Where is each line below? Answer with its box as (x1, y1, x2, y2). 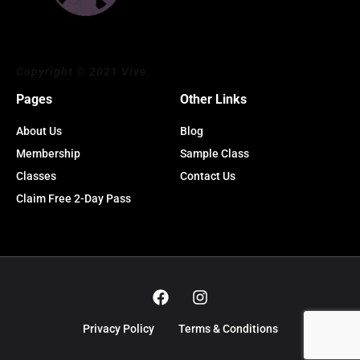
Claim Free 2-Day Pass (16, 191, 131, 205)
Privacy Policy (82, 321, 154, 335)
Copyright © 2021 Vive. (16, 64, 150, 78)
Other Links (180, 91, 247, 107)
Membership (16, 146, 80, 160)
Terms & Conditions (178, 321, 278, 335)
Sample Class (180, 146, 249, 160)
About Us (16, 124, 62, 137)
